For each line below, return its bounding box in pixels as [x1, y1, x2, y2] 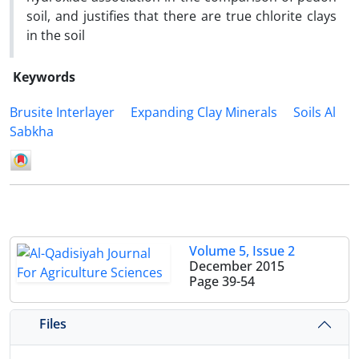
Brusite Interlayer [10, 103, 115, 121]
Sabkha [10, 123, 54, 140]
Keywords [13, 68, 75, 86]
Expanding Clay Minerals [131, 103, 277, 121]
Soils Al [293, 103, 336, 121]
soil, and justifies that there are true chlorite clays [26, 7, 337, 25]
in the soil [26, 26, 85, 44]
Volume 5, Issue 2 [189, 241, 295, 260]
